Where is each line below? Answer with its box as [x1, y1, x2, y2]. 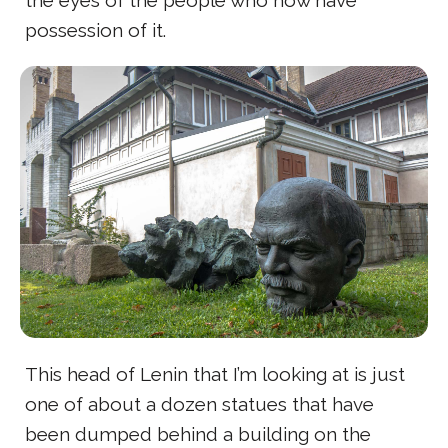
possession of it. [25, 19, 166, 42]
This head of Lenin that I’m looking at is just [25, 363, 405, 386]
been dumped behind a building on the [25, 423, 371, 446]
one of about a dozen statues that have [25, 393, 374, 416]
